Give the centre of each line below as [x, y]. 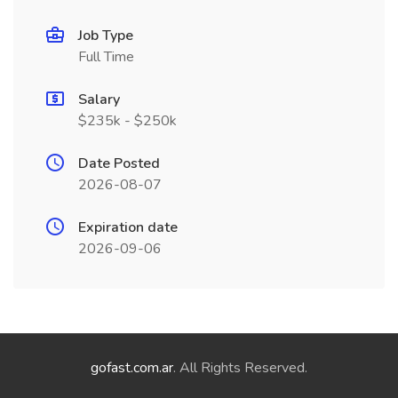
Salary [99, 99]
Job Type [106, 36]
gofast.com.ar [132, 368]
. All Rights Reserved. [240, 368]
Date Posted [119, 163]
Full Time [106, 57]
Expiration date [128, 227]
